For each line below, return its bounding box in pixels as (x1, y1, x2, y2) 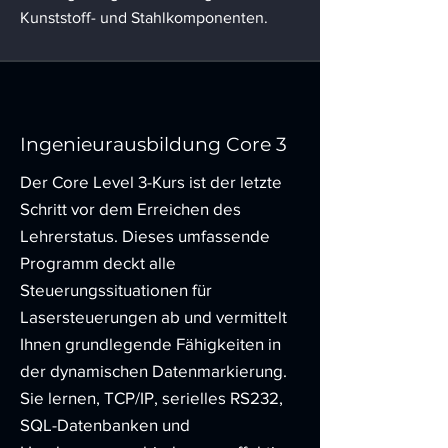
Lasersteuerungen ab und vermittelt (20, 306, 287, 326)
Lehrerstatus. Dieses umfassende (20, 225, 270, 245)
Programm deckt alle (20, 252, 176, 272)
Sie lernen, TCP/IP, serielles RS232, (20, 387, 283, 407)
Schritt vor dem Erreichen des (20, 198, 241, 218)
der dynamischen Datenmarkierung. (20, 360, 287, 380)
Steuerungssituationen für (20, 279, 212, 299)
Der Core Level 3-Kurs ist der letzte (20, 171, 282, 191)
